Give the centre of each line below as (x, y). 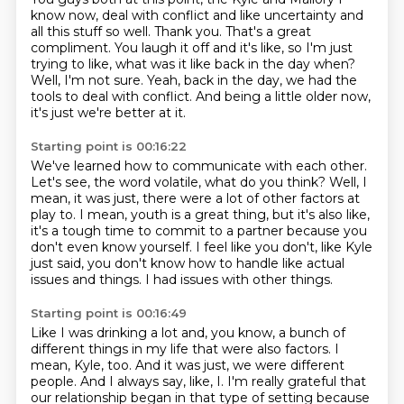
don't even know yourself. (113, 247)
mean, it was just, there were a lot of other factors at (195, 198)
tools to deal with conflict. (113, 96)
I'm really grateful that (296, 381)
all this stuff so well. (92, 32)
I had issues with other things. (239, 280)
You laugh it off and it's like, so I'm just (233, 48)
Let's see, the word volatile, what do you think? (179, 182)
